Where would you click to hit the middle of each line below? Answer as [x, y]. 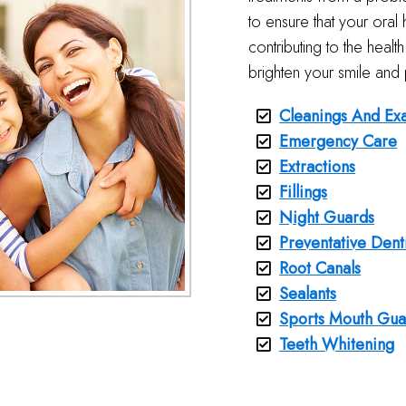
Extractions [318, 167]
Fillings [304, 192]
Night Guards [327, 217]
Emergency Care [338, 141]
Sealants [308, 294]
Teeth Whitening [337, 344]
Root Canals [320, 268]
